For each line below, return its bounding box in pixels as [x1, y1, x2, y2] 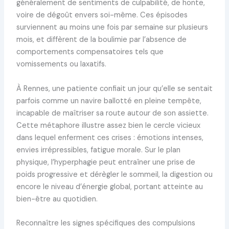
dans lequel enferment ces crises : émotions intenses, [16, 132, 203, 143]
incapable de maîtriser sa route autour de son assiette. [16, 108, 209, 118]
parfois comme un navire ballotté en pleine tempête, [16, 96, 201, 106]
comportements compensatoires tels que [16, 47, 164, 57]
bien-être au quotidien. [16, 194, 98, 204]
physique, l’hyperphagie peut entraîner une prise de [16, 157, 195, 167]
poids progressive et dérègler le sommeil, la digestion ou [16, 169, 213, 179]
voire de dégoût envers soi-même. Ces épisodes [16, 10, 188, 20]
